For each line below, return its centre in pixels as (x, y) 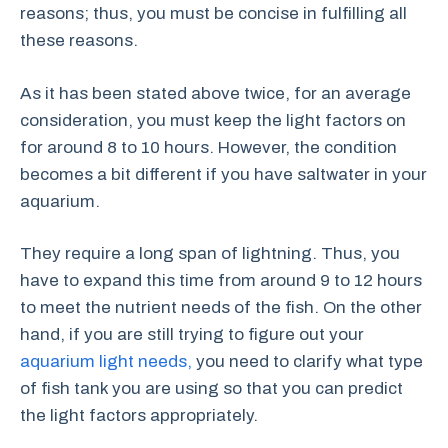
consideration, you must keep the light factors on (213, 120)
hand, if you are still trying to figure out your (192, 334)
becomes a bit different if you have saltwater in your (223, 174)
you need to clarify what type (307, 361)
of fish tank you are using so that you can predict (211, 388)
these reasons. (79, 40)
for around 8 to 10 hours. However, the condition (208, 147)
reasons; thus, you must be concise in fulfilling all (213, 13)
